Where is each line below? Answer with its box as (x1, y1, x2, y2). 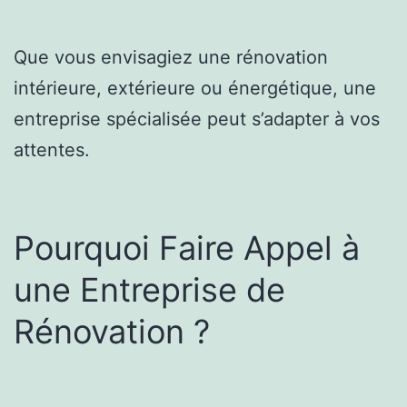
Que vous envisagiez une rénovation (14, 45, 328, 68)
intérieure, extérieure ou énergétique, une (14, 76, 376, 99)
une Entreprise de (14, 269, 285, 310)
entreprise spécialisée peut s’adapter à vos (14, 107, 380, 130)
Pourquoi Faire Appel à (14, 227, 360, 268)
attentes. (14, 138, 90, 161)
